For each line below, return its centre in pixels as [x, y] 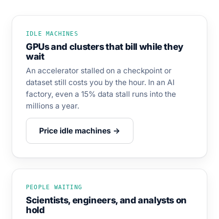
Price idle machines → [80, 131]
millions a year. [53, 106]
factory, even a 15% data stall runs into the [101, 94]
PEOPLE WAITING [54, 187]
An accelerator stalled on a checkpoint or [99, 71]
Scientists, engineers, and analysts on [107, 200]
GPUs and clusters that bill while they [105, 46]
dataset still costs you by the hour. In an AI [100, 82]
